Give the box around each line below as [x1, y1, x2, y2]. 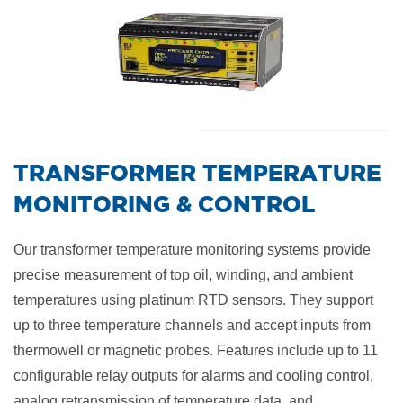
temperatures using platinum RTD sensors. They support [13, 292, 373, 308]
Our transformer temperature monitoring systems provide [13, 242, 371, 257]
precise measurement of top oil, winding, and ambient [13, 267, 353, 282]
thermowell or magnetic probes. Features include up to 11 [13, 343, 378, 358]
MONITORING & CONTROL [13, 191, 315, 217]
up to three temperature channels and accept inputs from [13, 318, 371, 333]
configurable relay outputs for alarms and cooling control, [13, 368, 373, 383]
